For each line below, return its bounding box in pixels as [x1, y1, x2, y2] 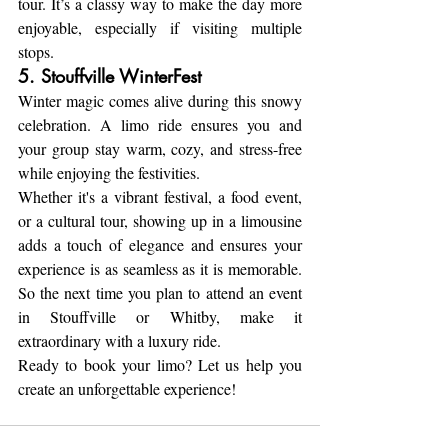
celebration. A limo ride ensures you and [18, 113, 302, 135]
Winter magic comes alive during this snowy [18, 89, 302, 111]
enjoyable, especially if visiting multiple [18, 16, 302, 38]
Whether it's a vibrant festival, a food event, [18, 185, 302, 207]
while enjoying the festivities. [18, 161, 200, 183]
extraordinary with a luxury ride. [18, 329, 221, 351]
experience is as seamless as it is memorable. [18, 257, 302, 279]
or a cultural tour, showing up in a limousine [18, 209, 302, 231]
